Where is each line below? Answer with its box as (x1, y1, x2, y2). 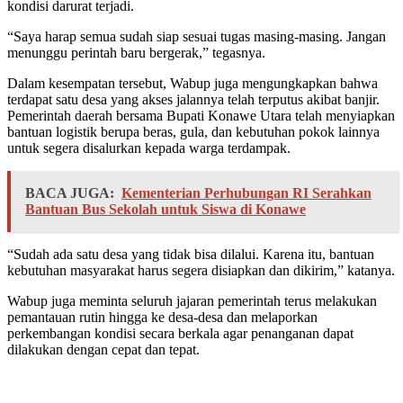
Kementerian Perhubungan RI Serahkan (121, 185, 372, 201)
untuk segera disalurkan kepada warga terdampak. (7, 140, 291, 157)
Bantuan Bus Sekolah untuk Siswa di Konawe (25, 201, 306, 218)
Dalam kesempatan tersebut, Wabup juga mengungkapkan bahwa (7, 76, 378, 92)
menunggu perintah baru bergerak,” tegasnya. (7, 45, 265, 61)
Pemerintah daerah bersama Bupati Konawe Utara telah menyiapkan (7, 108, 395, 124)
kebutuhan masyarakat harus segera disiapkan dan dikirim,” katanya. (7, 263, 395, 279)
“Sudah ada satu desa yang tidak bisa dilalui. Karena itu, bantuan (7, 246, 374, 263)
